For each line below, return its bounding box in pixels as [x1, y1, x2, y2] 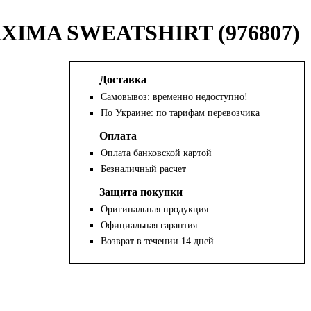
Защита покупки [99, 185, 183, 198]
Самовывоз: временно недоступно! [101, 91, 249, 102]
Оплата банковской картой [101, 147, 212, 158]
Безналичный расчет [101, 163, 187, 174]
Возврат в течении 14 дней [101, 235, 215, 246]
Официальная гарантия [101, 219, 198, 230]
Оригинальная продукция [101, 203, 209, 215]
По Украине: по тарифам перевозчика [101, 107, 260, 118]
